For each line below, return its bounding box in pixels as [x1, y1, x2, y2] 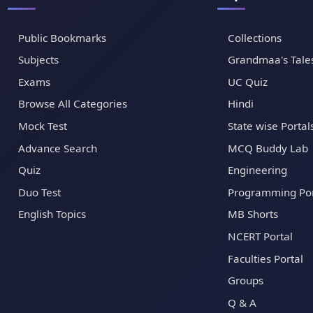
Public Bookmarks [17, 30, 106, 45]
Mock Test [17, 118, 67, 133]
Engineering [228, 163, 288, 177]
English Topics [17, 207, 86, 221]
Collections [228, 30, 282, 45]
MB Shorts [228, 207, 279, 221]
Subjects [17, 52, 59, 67]
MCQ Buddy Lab [228, 140, 309, 155]
